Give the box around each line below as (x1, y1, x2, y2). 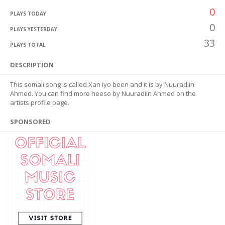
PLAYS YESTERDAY (10, 26, 57, 33)
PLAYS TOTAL (10, 41, 46, 48)
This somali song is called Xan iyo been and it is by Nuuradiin (10, 80, 194, 89)
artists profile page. (10, 98, 69, 107)
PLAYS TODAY (10, 10, 46, 17)
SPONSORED (10, 117, 51, 126)
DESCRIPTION (10, 60, 54, 69)
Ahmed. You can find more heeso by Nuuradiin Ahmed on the (10, 89, 196, 98)
